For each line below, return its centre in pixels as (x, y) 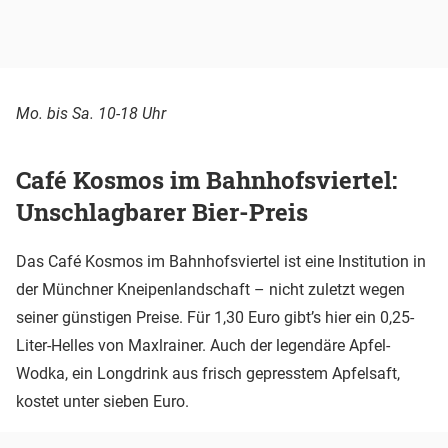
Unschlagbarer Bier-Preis (162, 211)
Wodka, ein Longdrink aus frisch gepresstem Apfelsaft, (208, 373)
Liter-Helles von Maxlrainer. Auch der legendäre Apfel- (203, 345)
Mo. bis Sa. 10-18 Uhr (91, 113)
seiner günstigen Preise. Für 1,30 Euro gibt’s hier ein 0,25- (215, 317)
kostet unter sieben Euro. (102, 401)
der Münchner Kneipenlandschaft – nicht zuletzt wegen (210, 289)
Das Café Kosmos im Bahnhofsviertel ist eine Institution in (221, 261)
